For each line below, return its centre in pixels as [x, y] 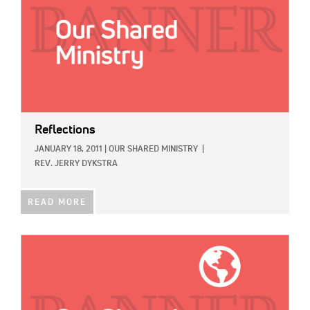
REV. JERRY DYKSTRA [76, 164]
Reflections [65, 130]
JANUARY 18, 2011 [69, 149]
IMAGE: [37, 243]
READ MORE [57, 202]
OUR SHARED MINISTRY [153, 149]
